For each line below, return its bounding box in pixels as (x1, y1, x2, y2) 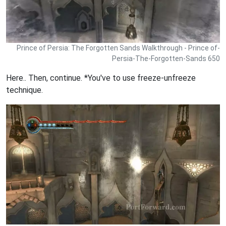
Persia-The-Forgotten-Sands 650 (112, 54, 220, 63)
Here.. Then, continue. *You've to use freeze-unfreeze (6, 73, 196, 83)
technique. (6, 85, 43, 95)
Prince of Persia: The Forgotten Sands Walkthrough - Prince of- (17, 43, 220, 52)
